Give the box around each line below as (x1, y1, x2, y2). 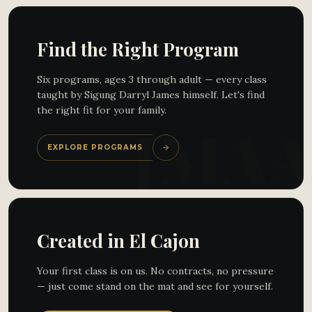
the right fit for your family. (37, 104, 166, 116)
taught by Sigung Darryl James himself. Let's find (37, 88, 265, 101)
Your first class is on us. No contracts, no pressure (37, 265, 274, 277)
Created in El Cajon (37, 228, 200, 253)
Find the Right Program (37, 37, 239, 61)
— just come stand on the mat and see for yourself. (37, 280, 273, 292)
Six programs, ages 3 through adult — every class (37, 73, 267, 86)
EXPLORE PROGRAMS (47, 143, 143, 152)
